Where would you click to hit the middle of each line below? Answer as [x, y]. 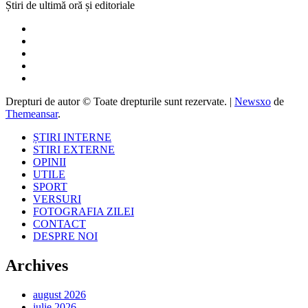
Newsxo [253, 101]
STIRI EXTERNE [74, 149]
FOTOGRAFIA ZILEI [84, 211]
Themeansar [32, 113]
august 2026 [59, 294]
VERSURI [57, 199]
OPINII [49, 162]
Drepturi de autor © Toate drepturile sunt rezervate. [118, 101]
